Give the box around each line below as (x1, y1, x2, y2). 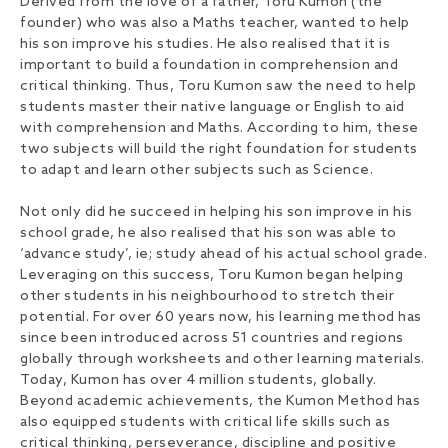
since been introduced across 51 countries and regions (20, 330, 404, 348)
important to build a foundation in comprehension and (20, 57, 398, 75)
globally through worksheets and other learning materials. (20, 351, 425, 369)
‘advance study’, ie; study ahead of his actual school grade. (20, 246, 427, 264)
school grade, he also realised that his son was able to (20, 225, 397, 243)
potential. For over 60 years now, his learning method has (20, 309, 422, 327)
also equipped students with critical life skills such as (20, 414, 390, 432)
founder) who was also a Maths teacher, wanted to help (20, 15, 410, 33)
